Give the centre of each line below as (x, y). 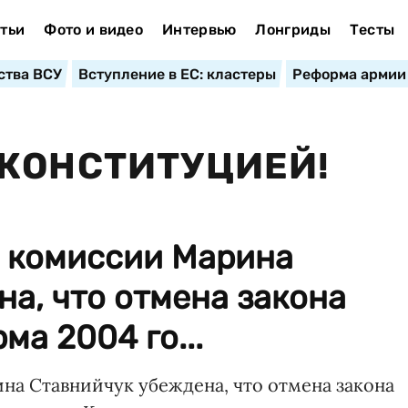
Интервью (199, 30)
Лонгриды (293, 30)
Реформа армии (349, 74)
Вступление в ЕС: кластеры (177, 74)
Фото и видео (94, 30)
